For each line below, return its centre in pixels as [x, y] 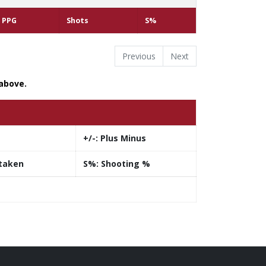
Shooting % [124, 164]
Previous [139, 56]
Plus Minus [122, 138]
